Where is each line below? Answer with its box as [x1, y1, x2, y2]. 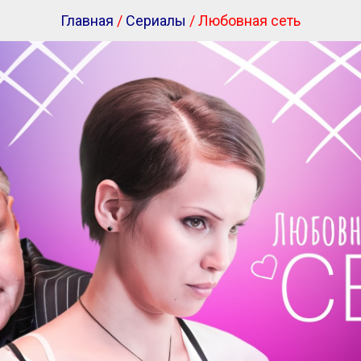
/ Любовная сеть [186, 12, 301, 29]
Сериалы [126, 12, 186, 29]
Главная [60, 12, 114, 29]
